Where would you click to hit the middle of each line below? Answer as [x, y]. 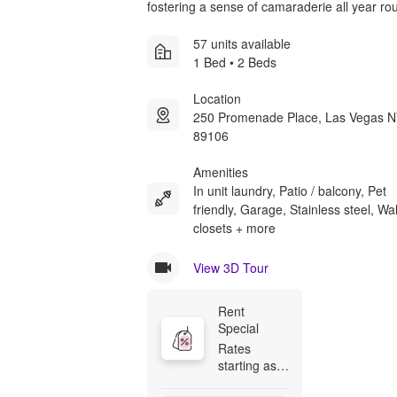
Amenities [221, 171]
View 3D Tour [231, 267]
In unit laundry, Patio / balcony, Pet [290, 190]
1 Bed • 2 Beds [235, 62]
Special [238, 327]
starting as [247, 365]
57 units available [242, 43]
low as [236, 381]
